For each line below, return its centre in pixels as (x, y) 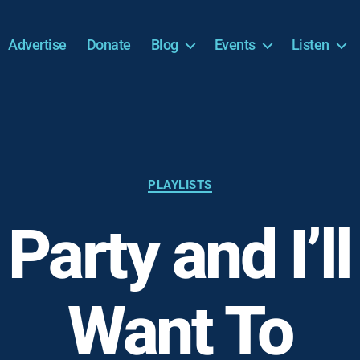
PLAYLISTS (180, 184)
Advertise (37, 45)
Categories (213, 177)
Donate (108, 45)
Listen (310, 45)
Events (235, 45)
